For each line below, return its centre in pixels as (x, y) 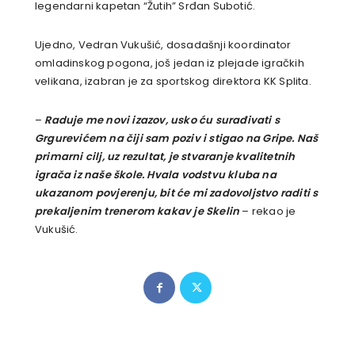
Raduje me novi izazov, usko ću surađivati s (162, 120)
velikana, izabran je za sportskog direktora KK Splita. (173, 82)
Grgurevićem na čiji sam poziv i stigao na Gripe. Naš (177, 139)
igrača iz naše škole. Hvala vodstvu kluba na (156, 175)
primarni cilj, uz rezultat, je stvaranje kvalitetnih (165, 157)
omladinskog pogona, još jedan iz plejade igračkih (170, 63)
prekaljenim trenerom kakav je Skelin (137, 212)
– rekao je (268, 212)
